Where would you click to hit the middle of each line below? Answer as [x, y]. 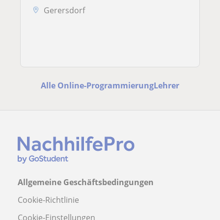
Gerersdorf [64, 10]
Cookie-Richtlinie [48, 200]
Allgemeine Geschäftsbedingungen [86, 182]
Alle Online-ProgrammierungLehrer [110, 86]
